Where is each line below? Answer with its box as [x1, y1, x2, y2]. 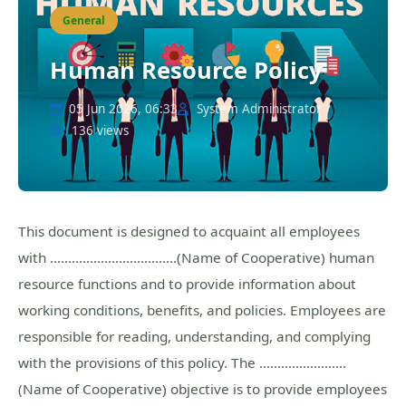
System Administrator [193, 101, 322, 117]
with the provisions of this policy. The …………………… [18, 353, 346, 372]
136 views [68, 122, 129, 139]
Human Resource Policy [50, 54, 323, 85]
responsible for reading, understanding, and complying [18, 327, 371, 345]
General [63, 13, 105, 28]
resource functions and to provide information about [18, 275, 356, 293]
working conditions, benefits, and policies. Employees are [18, 301, 386, 319]
